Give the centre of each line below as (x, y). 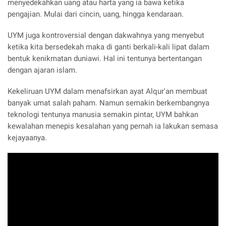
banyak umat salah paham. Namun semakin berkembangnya (108, 103)
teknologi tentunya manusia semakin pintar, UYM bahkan (103, 114)
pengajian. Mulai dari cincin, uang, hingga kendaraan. (96, 14)
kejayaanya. (27, 137)
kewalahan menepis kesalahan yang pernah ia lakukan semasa (113, 126)
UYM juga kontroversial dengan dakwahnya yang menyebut (106, 35)
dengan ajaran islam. (42, 70)
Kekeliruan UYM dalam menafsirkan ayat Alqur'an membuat (107, 91)
